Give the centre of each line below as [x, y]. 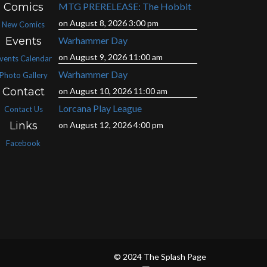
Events [23, 41]
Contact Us [23, 109]
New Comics [24, 24]
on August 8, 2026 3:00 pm [108, 23]
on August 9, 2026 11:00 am [110, 57]
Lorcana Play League [100, 108]
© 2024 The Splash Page [160, 257]
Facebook [24, 143]
